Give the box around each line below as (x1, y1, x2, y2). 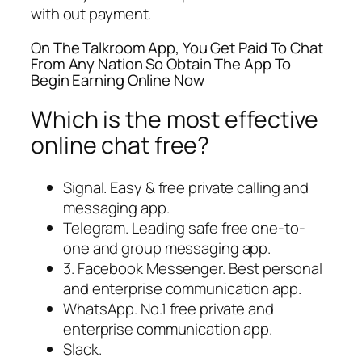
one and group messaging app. (63, 237, 271, 259)
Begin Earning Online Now (31, 69, 204, 90)
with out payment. (31, 3, 152, 25)
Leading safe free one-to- (132, 217, 305, 238)
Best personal (228, 257, 322, 279)
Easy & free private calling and (110, 176, 309, 198)
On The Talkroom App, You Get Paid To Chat (31, 36, 323, 58)
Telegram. (63, 217, 129, 238)
